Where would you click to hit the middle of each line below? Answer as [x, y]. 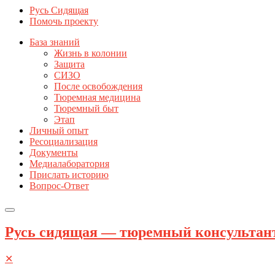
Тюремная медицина [97, 97]
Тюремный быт [86, 108]
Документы [54, 152]
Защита [69, 64]
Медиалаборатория [69, 163]
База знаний [55, 42]
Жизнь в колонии [91, 53]
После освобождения [98, 86]
